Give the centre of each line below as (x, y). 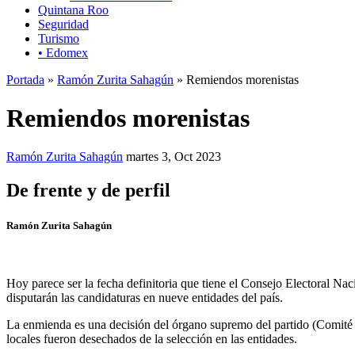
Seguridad (63, 24)
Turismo (59, 38)
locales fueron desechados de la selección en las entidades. (152, 338)
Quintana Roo (73, 10)
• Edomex (63, 52)
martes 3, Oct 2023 (174, 157)
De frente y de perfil (88, 191)
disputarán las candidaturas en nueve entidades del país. (145, 297)
